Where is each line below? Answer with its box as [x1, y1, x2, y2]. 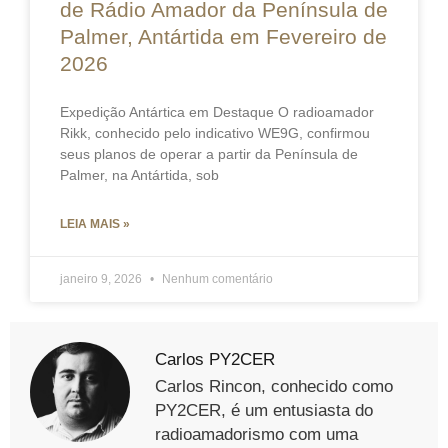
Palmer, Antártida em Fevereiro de [60, 25, 387, 49]
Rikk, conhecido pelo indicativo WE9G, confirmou [60, 125, 370, 142]
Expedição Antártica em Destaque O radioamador [60, 104, 374, 121]
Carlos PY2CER [155, 350, 275, 370]
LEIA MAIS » [60, 217, 130, 232]
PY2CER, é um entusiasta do [155, 401, 373, 421]
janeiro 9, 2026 [60, 272, 145, 287]
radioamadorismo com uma [155, 425, 358, 445]
